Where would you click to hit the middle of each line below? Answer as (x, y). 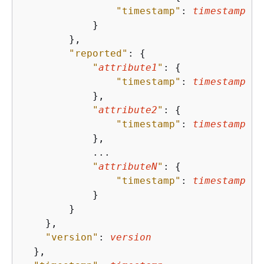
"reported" (98, 53)
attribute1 (128, 67)
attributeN (128, 166)
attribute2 (128, 110)
